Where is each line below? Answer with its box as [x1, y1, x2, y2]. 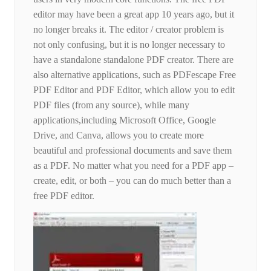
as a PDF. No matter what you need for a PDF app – [33, 160, 233, 171]
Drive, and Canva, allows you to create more [33, 130, 204, 141]
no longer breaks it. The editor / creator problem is [33, 24, 224, 35]
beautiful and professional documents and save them [33, 145, 232, 156]
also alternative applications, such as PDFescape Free [33, 70, 236, 80]
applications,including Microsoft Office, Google [33, 115, 216, 126]
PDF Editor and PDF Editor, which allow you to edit [33, 85, 235, 96]
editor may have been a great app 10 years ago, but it [33, 9, 234, 20]
